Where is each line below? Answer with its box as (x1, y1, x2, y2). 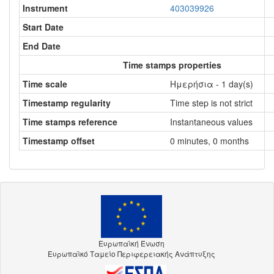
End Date (23, 40, 61, 52)
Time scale (23, 78, 67, 90)
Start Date (23, 21, 64, 33)
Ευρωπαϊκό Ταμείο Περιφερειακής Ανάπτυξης (48, 248, 215, 259)
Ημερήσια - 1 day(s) (170, 78, 253, 90)
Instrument (23, 2, 68, 14)
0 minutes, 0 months (170, 135, 249, 147)
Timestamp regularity (23, 97, 111, 109)
